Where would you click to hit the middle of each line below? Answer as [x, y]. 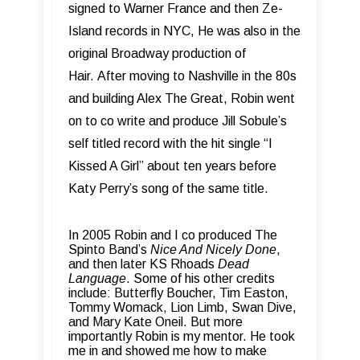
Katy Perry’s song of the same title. [168, 189]
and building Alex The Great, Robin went [182, 99]
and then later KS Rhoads [143, 264]
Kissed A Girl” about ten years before [172, 166]
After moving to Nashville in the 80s [197, 76]
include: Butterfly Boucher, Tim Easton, [178, 293]
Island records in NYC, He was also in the [184, 31]
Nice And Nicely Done [213, 250]
